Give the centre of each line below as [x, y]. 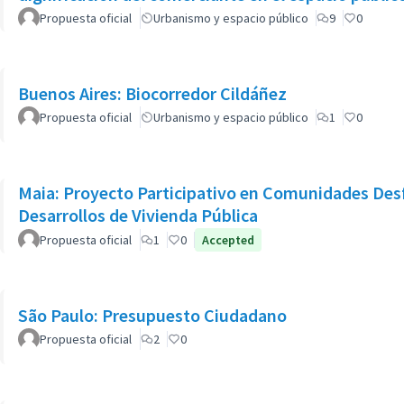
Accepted [228, 239]
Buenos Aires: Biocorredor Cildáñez [152, 93]
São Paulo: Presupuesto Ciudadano [152, 315]
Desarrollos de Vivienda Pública [138, 215]
